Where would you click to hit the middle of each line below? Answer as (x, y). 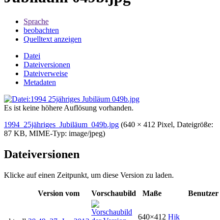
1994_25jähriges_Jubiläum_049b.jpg (61, 124)
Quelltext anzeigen (53, 39)
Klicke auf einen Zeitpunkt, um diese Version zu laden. (89, 175)
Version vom (59, 193)
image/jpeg (86, 133)
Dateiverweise (46, 73)
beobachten (41, 30)
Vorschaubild (114, 193)
